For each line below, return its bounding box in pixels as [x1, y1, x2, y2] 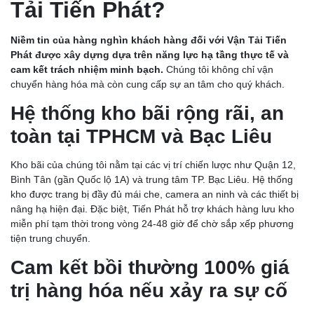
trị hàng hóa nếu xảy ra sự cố [11, 280, 287, 302]
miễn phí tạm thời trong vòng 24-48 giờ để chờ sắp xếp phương [11, 218, 294, 230]
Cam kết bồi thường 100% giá [11, 257, 289, 279]
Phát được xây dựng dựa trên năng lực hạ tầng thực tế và [11, 49, 289, 61]
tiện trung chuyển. [11, 233, 90, 245]
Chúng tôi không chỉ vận [163, 64, 273, 76]
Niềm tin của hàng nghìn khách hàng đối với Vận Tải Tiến [11, 34, 287, 46]
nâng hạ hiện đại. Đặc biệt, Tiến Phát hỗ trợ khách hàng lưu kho [11, 203, 294, 215]
